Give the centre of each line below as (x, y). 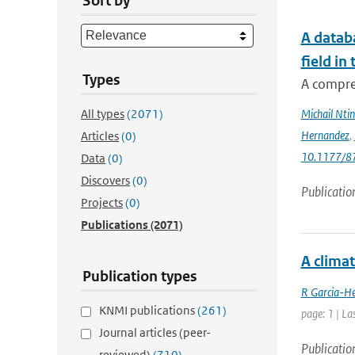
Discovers (105, 180)
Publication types (140, 276)
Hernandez (325, 135)
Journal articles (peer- (155, 332)
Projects (102, 202)
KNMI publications (148, 310)
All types (103, 114)
